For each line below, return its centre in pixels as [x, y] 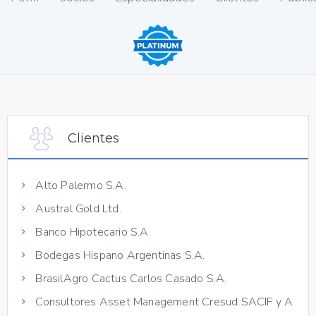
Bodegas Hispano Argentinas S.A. [119, 255]
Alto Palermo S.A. [79, 185]
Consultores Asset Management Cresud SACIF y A [163, 302]
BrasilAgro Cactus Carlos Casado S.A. [130, 278]
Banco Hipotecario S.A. [92, 232]
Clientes [93, 138]
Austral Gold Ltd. [77, 208]
